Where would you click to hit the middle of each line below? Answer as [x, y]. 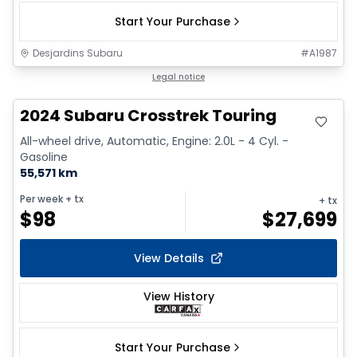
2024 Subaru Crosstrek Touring [148, 115]
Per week [41, 198]
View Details [169, 258]
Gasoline [44, 157]
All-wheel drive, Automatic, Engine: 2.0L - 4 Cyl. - [154, 141]
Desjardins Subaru [78, 53]
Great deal [57, 77]
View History [178, 296]
